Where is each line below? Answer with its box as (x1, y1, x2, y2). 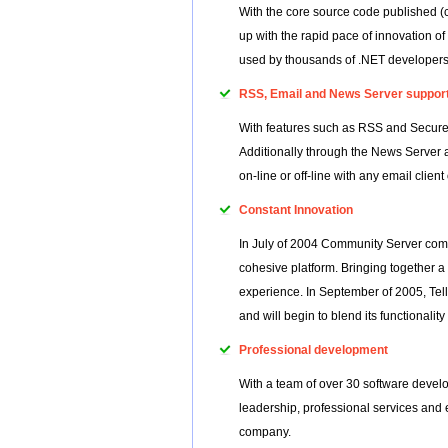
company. (239, 425, 291, 439)
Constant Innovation (239, 203, 353, 217)
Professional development (239, 343, 388, 357)
